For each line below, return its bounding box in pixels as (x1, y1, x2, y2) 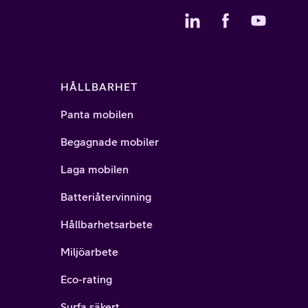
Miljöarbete (60, 245, 118, 258)
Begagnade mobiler (60, 135, 159, 148)
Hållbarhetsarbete (60, 218, 153, 230)
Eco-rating (60, 273, 112, 285)
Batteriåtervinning (60, 190, 151, 203)
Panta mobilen (60, 108, 133, 120)
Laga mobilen (60, 163, 129, 175)
